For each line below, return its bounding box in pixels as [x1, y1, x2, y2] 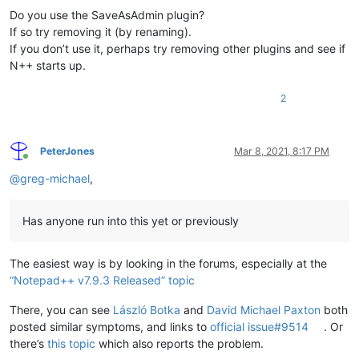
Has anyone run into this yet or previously [22, 213, 239, 228]
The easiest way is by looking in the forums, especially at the [10, 256, 327, 270]
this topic [47, 336, 95, 350]
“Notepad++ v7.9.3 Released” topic [10, 272, 195, 287]
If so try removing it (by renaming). [10, 24, 192, 38]
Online [25, 156, 54, 169]
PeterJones [40, 144, 95, 157]
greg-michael [20, 171, 90, 185]
